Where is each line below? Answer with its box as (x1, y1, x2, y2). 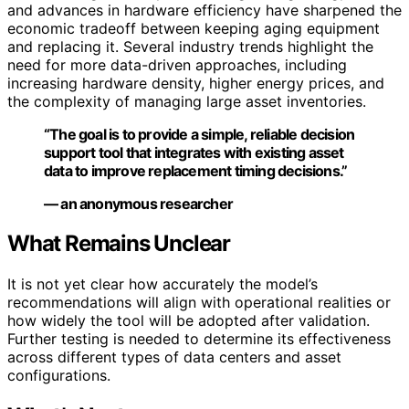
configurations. (7, 366, 110, 385)
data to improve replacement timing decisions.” (44, 161, 348, 180)
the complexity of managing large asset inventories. (7, 91, 366, 110)
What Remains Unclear (7, 230, 230, 257)
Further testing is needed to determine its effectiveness (7, 330, 391, 349)
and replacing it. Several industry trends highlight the (7, 37, 373, 56)
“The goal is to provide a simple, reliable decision (44, 124, 355, 143)
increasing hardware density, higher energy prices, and (7, 73, 384, 92)
